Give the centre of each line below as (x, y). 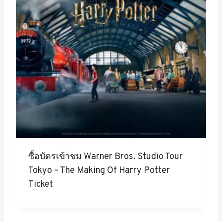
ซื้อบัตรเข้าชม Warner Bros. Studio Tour (106, 157)
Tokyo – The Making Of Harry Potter (99, 171)
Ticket (41, 185)
